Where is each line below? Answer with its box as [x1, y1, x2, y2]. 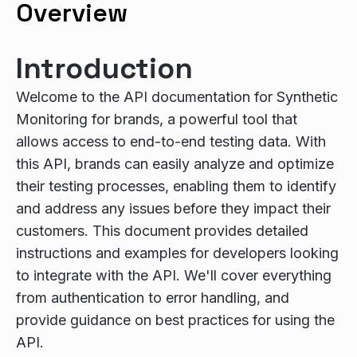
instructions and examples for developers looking [16, 245, 339, 261]
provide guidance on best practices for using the [16, 312, 335, 328]
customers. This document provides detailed [16, 222, 308, 239]
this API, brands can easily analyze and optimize [16, 155, 334, 172]
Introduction [16, 50, 193, 87]
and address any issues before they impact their [16, 200, 331, 217]
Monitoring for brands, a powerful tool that [16, 111, 297, 127]
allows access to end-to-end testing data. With [16, 133, 326, 150]
